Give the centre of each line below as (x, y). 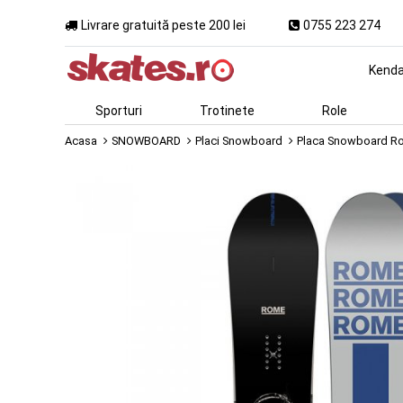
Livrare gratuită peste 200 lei (163, 25)
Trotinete (227, 111)
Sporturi (119, 111)
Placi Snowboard (239, 141)
